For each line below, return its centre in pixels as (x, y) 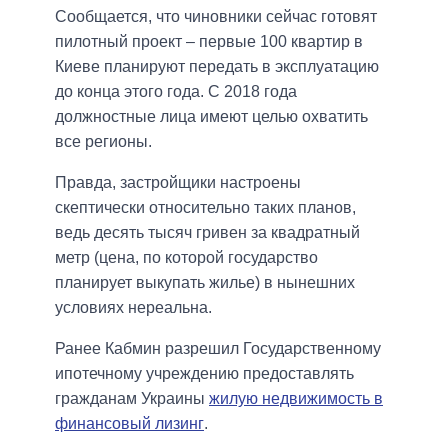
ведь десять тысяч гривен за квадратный (207, 233)
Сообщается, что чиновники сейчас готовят (216, 17)
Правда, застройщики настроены (178, 183)
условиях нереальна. (133, 308)
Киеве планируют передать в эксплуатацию (217, 67)
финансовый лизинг (129, 424)
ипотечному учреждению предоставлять (204, 374)
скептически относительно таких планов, (205, 208)
